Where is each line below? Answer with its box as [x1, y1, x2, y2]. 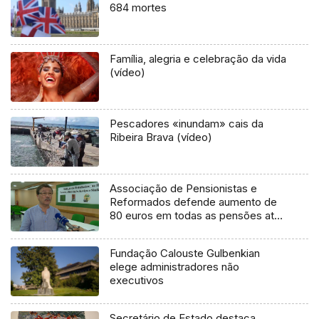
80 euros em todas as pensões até [110, 208, 281, 222]
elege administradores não [110, 259, 240, 273]
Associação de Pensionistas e [110, 181, 258, 195]
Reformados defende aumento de [110, 194, 278, 209]
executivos [110, 273, 164, 287]
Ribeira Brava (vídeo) [110, 130, 213, 144]
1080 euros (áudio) [110, 221, 202, 236]
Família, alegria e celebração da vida [110, 51, 287, 66]
